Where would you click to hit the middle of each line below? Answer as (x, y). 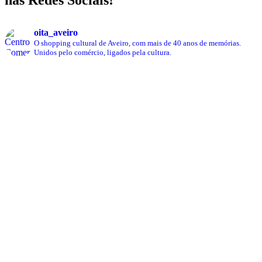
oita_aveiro (56, 33)
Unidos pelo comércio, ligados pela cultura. (103, 53)
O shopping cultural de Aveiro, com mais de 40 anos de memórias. (137, 43)
